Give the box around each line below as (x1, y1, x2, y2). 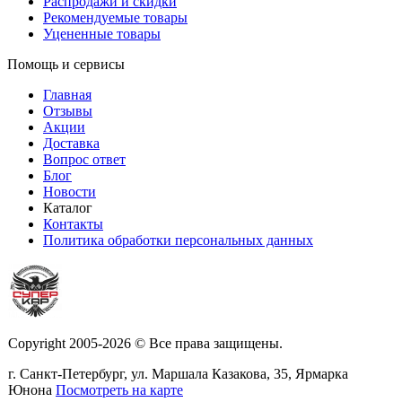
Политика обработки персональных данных (43, 232, 313, 248)
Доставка (43, 135, 100, 151)
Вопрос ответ (43, 151, 126, 167)
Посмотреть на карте (56, 381, 183, 398)
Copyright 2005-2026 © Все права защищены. (8, 335, 283, 351)
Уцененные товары (43, 25, 161, 41)
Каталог (43, 199, 92, 215)
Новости (43, 183, 96, 199)
